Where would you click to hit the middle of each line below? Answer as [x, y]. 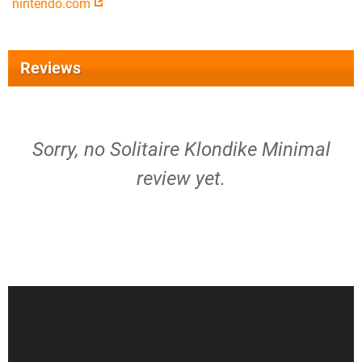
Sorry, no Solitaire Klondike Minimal [181, 149]
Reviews [51, 68]
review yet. [181, 179]
